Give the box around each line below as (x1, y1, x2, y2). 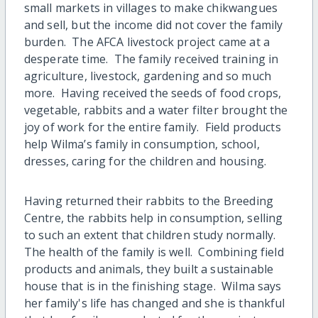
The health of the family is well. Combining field (23, 244, 284, 261)
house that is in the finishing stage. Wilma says (23, 278, 282, 295)
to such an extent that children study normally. (23, 227, 279, 243)
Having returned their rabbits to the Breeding (23, 193, 273, 209)
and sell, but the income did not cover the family (23, 17, 283, 33)
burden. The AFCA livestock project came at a (23, 34, 270, 50)
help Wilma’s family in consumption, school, (23, 136, 260, 153)
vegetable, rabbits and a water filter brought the (23, 102, 288, 119)
